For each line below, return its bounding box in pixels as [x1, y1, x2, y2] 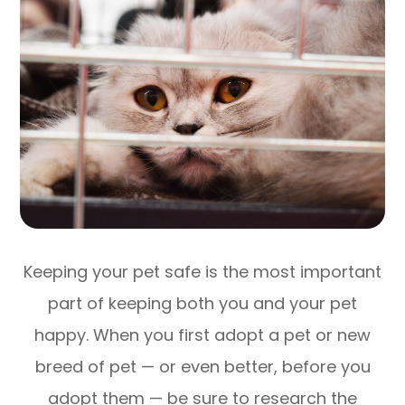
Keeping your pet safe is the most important [24, 259, 381, 283]
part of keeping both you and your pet [48, 291, 357, 315]
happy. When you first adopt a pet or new [34, 323, 371, 346]
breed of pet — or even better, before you [34, 354, 371, 378]
